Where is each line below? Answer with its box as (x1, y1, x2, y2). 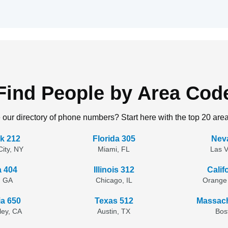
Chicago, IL (95, 176, 132, 184)
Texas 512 (94, 196, 133, 205)
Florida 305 (92, 134, 135, 143)
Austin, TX (97, 207, 131, 215)
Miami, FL (98, 145, 130, 153)
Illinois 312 (93, 165, 134, 174)
